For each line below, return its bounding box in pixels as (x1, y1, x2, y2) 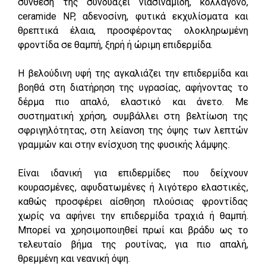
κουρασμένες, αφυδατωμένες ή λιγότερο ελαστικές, (18, 181, 248, 193)
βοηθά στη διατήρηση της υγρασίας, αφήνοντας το (18, 81, 248, 93)
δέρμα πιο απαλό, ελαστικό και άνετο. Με (18, 96, 248, 107)
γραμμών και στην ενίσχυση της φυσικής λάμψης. (18, 138, 230, 150)
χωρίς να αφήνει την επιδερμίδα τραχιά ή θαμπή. (18, 210, 248, 221)
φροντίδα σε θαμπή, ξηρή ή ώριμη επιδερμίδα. (18, 39, 213, 50)
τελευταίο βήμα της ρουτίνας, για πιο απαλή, (18, 238, 248, 250)
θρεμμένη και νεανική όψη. (18, 252, 130, 264)
